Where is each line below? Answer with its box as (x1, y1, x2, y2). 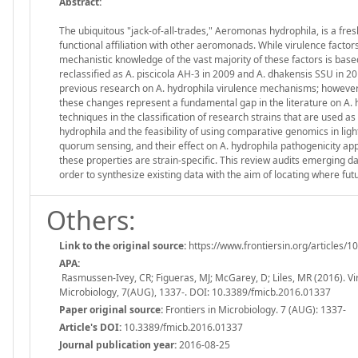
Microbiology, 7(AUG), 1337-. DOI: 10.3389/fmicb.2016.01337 (59, 284, 331, 299)
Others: (46, 202, 136, 237)
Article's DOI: (59, 320, 121, 334)
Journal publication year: (59, 337, 177, 352)
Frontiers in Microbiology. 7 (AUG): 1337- (163, 302, 346, 316)
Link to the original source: (59, 238, 186, 253)
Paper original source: (59, 302, 163, 316)
